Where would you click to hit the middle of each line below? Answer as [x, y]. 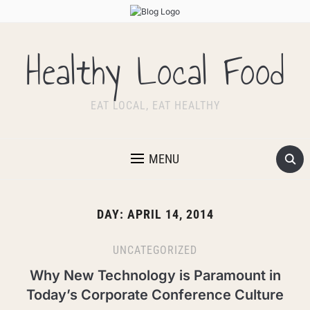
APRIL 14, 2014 [170, 215]
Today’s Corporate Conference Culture [155, 295]
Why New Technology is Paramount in [155, 276]
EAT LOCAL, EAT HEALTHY [155, 106]
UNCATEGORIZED [155, 250]
